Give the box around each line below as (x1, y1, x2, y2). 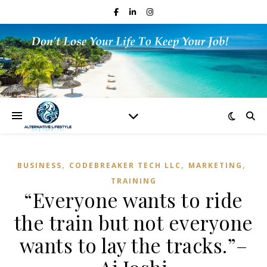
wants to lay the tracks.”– (19, 232, 248, 258)
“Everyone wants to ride (24, 187, 243, 213)
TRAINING (110, 176, 157, 186)
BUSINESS (17, 160, 62, 170)
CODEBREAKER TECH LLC (69, 160, 181, 170)
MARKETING (188, 160, 243, 170)
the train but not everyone (14, 209, 253, 235)
